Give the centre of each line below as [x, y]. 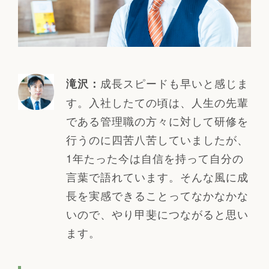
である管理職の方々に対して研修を [157, 120]
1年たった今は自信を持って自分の [155, 158]
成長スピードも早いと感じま [174, 83]
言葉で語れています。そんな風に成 [157, 176]
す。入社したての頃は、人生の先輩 [157, 102]
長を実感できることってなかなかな [157, 195]
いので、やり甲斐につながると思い [157, 213]
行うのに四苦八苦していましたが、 [157, 139]
